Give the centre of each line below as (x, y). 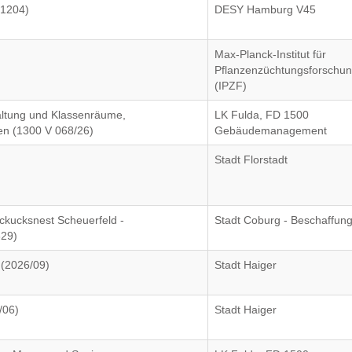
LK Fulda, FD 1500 (262, 115)
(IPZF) (231, 86)
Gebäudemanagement (271, 130)
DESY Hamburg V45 (266, 9)
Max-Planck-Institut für (271, 54)
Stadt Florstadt (251, 159)
